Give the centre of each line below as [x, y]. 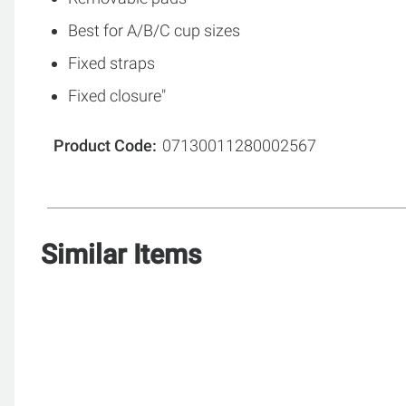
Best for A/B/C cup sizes [154, 30]
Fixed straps [111, 63]
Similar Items [121, 254]
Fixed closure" [117, 95]
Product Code [103, 145]
